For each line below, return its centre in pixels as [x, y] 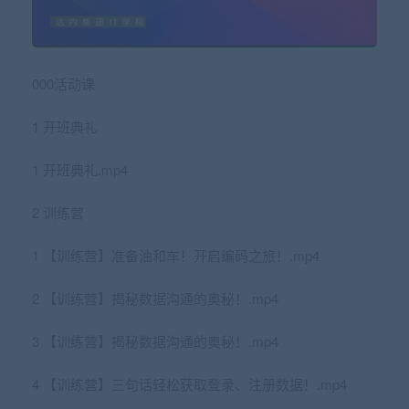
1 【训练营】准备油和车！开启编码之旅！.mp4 [176, 256]
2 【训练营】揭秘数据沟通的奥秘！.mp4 [155, 299]
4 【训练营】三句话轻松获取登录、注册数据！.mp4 [189, 384]
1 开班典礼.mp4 [80, 170]
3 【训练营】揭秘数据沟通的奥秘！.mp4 [155, 341]
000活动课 [63, 84]
